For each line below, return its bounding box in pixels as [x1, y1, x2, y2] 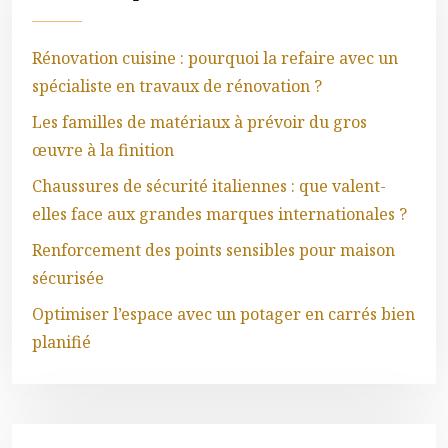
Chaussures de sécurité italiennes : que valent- [32, 175, 386, 197]
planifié [32, 331, 91, 353]
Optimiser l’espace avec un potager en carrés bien [32, 303, 415, 325]
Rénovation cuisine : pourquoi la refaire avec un [32, 47, 398, 69]
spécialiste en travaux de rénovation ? [32, 75, 322, 97]
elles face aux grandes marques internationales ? [32, 203, 407, 225]
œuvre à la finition [32, 139, 174, 161]
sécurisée [32, 267, 104, 289]
